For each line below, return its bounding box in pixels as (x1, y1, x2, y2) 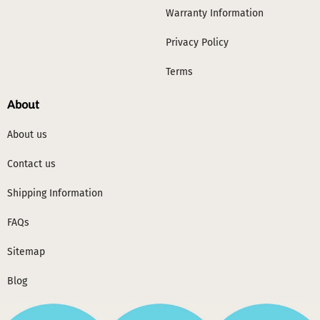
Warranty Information (165, 6, 264, 19)
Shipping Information (7, 186, 103, 199)
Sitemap (7, 245, 45, 258)
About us (7, 128, 47, 141)
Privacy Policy (165, 36, 229, 49)
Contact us (7, 157, 56, 170)
